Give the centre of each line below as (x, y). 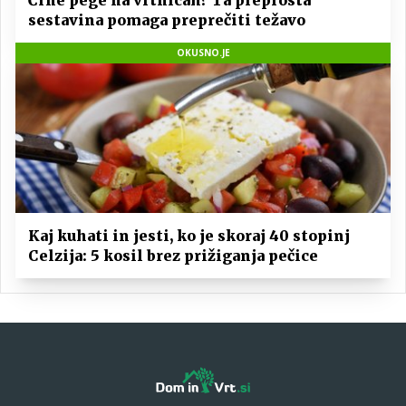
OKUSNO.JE (203, 52)
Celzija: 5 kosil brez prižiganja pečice (173, 256)
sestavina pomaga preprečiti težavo (167, 19)
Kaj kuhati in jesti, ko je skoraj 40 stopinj (189, 236)
